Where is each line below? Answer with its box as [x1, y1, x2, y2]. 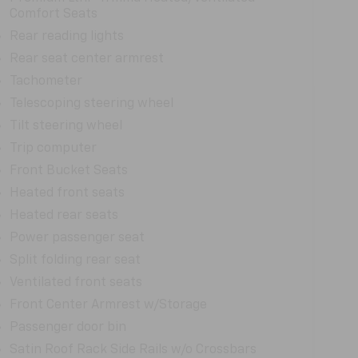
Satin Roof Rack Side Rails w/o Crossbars [9, 343, 257, 356]
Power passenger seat [9, 231, 145, 245]
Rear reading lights [9, 30, 124, 43]
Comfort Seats [9, 7, 97, 21]
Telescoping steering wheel [9, 97, 173, 110]
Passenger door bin [9, 320, 126, 334]
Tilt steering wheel [9, 119, 122, 133]
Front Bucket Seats [9, 164, 128, 177]
